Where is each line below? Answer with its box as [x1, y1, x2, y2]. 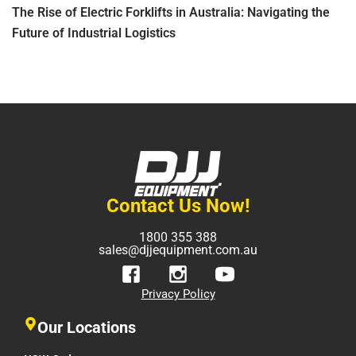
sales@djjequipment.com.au [99, 242, 257, 258]
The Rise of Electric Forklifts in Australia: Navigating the [12, 4, 330, 20]
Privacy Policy [141, 287, 215, 302]
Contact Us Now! [106, 195, 250, 218]
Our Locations [37, 318, 136, 338]
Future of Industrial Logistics [12, 25, 176, 41]
